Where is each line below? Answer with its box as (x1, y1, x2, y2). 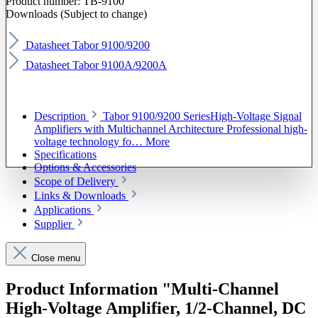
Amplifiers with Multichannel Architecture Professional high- (34, 123, 307, 136)
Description (34, 110, 86, 123)
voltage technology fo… (34, 136, 146, 148)
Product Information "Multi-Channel (6, 280, 279, 299)
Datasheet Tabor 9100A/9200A (26, 59, 167, 72)
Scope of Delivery (34, 175, 116, 188)
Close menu (31, 253, 80, 264)
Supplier (34, 218, 72, 231)
